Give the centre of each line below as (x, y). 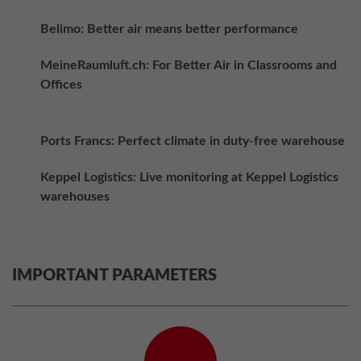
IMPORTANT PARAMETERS (114, 276)
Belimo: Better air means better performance (169, 29)
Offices (61, 85)
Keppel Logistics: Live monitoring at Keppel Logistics (189, 177)
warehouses (75, 197)
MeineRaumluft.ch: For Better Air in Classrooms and (189, 65)
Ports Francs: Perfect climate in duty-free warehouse (193, 141)
